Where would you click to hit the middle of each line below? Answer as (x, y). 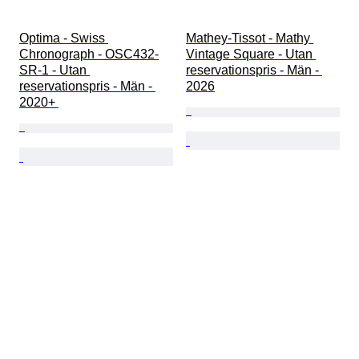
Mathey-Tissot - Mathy (250, 38)
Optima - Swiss (64, 38)
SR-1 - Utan (54, 71)
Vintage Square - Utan (251, 54)
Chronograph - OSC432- (89, 54)
